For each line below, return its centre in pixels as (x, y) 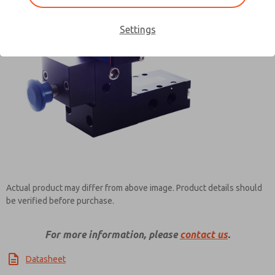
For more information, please (112, 234)
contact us (204, 234)
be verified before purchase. (60, 201)
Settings (137, 29)
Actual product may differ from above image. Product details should (134, 188)
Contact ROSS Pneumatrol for (137, 75)
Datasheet (46, 259)
